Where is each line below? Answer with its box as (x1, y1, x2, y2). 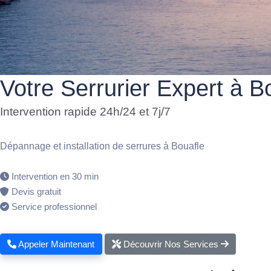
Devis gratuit (11, 186, 61, 197)
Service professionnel (11, 201, 97, 212)
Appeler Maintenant (16, 238, 95, 249)
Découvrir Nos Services (123, 238, 218, 249)
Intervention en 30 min (11, 171, 99, 182)
